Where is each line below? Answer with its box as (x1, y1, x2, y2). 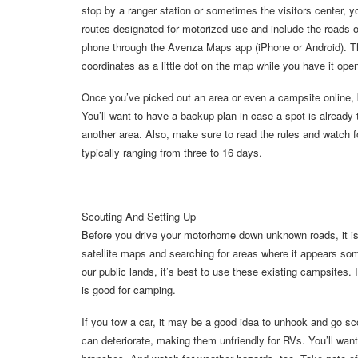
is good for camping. (82, 282, 176, 298)
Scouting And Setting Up (82, 209, 196, 225)
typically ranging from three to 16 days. (82, 145, 262, 161)
